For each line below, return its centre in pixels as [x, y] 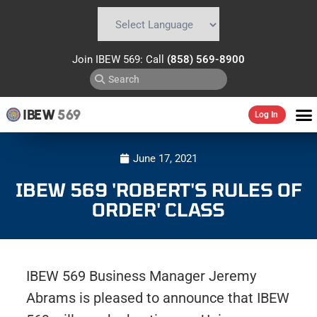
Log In [266, 115]
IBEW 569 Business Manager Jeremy [141, 276]
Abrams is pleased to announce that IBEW [157, 298]
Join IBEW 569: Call [120, 59]
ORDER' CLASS [158, 209]
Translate [200, 49]
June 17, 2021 [165, 158]
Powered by [123, 49]
